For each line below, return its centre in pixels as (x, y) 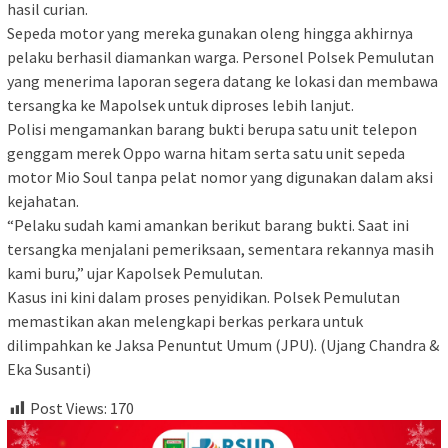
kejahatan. (43, 201)
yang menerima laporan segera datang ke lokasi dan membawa (222, 81)
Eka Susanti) (49, 369)
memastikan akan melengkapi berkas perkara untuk (185, 321)
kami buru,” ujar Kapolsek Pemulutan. (135, 273)
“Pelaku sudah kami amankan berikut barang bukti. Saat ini (208, 225)
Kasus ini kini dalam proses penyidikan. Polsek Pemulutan (203, 297)
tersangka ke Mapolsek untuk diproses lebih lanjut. (180, 105)
